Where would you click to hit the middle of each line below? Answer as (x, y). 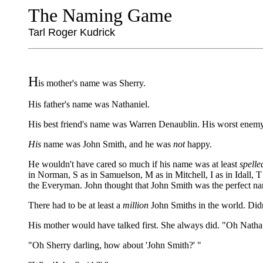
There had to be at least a (75, 205)
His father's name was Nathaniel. (89, 104)
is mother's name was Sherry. (92, 83)
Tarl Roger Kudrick (72, 32)
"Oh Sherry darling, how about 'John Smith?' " (115, 245)
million (136, 205)
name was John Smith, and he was (107, 144)
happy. (198, 144)
